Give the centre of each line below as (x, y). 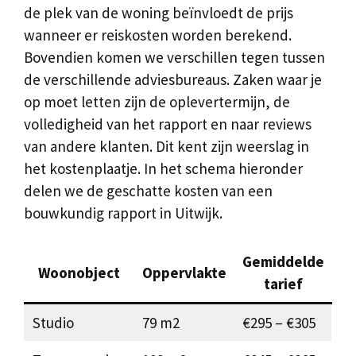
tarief (283, 283)
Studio (53, 322)
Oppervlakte (184, 272)
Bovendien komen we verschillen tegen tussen (174, 58)
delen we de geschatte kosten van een (148, 191)
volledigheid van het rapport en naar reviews (168, 124)
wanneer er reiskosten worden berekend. (158, 35)
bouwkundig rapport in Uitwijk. (123, 213)
